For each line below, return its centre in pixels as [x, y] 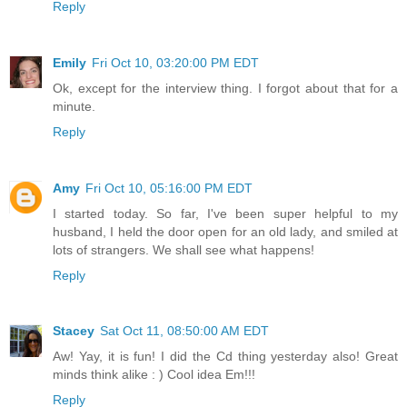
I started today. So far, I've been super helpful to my [225, 213]
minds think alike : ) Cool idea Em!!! [154, 375]
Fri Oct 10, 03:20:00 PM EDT [175, 62]
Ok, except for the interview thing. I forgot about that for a [225, 88]
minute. [74, 106]
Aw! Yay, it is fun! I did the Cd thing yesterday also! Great [225, 357]
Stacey [74, 331]
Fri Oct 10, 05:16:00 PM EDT [169, 188]
